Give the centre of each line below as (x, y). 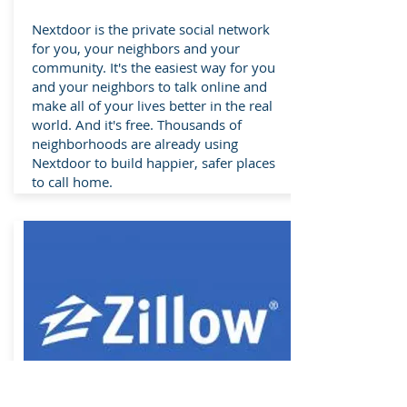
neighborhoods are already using (135, 143)
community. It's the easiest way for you (154, 67)
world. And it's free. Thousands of (137, 124)
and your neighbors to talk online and (149, 86)
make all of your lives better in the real (152, 105)
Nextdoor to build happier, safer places (154, 162)
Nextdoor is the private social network (151, 29)
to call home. (72, 181)
